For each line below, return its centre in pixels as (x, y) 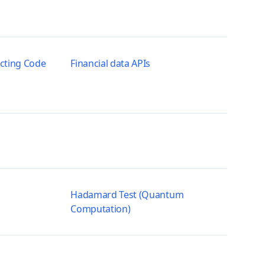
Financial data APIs (111, 63)
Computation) (101, 209)
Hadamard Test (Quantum (127, 195)
